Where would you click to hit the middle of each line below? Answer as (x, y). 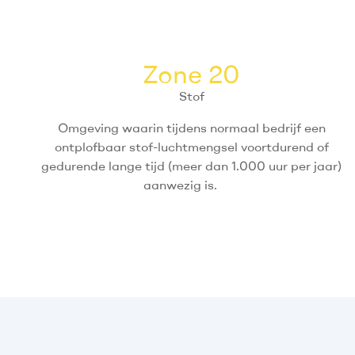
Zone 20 (192, 74)
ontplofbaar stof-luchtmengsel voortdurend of (191, 147)
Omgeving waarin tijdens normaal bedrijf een (191, 128)
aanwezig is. (192, 185)
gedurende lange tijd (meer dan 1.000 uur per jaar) (192, 166)
